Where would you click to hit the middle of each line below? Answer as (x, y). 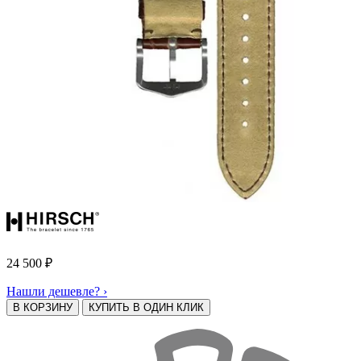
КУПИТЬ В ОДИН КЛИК (146, 307)
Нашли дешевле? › (57, 291)
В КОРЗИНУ (43, 307)
